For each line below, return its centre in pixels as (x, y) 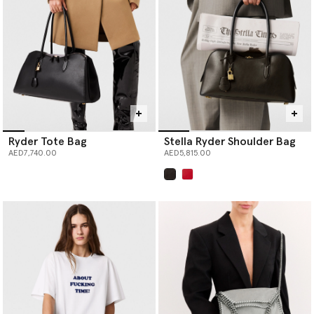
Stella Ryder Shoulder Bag (230, 142)
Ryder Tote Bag (48, 142)
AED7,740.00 (33, 154)
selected (188, 186)
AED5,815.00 (187, 154)
